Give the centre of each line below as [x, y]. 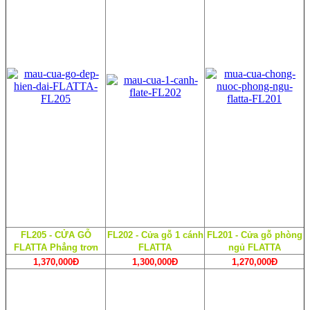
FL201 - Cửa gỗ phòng [254, 235]
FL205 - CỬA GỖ [56, 235]
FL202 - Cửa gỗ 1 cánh [155, 235]
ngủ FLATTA [254, 247]
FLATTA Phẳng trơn [56, 247]
